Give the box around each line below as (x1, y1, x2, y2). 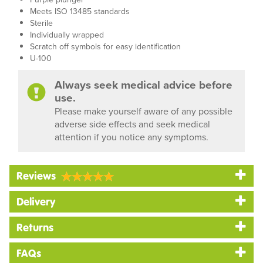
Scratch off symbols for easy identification (30, 41, 186, 53)
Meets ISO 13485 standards (30, 5, 130, 18)
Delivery (16, 195, 55, 209)
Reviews (16, 169, 56, 183)
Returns (16, 221, 53, 235)
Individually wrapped (30, 29, 104, 41)
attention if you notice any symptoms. (55, 130, 208, 144)
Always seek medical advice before (55, 76, 232, 93)
